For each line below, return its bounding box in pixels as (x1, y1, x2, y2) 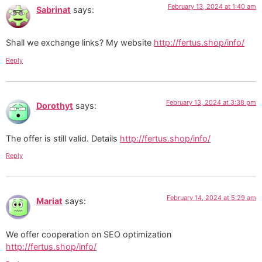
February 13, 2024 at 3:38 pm (166, 98, 256, 106)
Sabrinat (36, 4, 71, 15)
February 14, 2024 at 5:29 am (167, 194, 256, 202)
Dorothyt (36, 100, 73, 111)
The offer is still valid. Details (6, 133, 120, 143)
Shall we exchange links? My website (6, 37, 154, 48)
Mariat (36, 196, 63, 206)
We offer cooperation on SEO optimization (6, 229, 171, 239)
